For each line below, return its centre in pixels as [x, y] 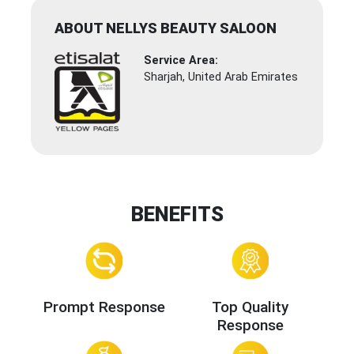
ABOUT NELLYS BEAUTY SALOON [166, 28]
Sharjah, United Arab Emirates [221, 77]
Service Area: [181, 61]
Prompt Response [104, 307]
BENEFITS [177, 215]
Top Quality [250, 307]
